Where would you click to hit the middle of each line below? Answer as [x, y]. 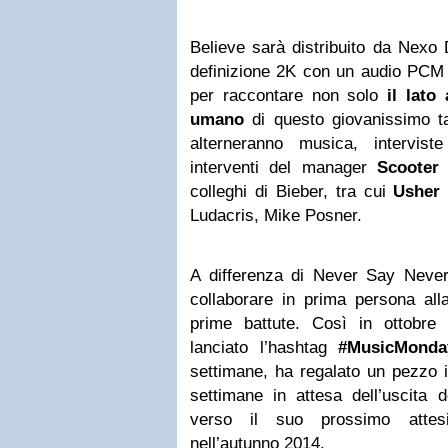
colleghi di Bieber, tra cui [292, 191]
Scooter [408, 167]
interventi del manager [283, 167]
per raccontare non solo [289, 95]
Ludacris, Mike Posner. [276, 215]
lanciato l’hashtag [264, 347]
